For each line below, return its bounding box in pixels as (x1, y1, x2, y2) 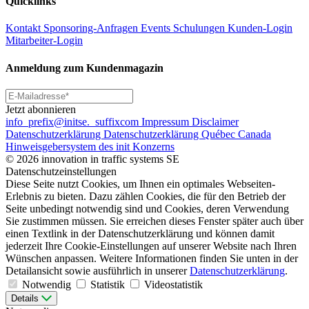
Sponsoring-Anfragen (43, 22, 141, 34)
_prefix (23, 115, 54, 128)
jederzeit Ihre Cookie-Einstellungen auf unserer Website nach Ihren (6, 239, 297, 252)
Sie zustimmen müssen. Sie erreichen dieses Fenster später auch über (6, 215, 303, 227)
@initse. (54, 115, 90, 128)
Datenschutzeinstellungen (6, 165, 117, 177)
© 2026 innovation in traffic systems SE (6, 152, 179, 165)
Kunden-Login (228, 22, 292, 34)
